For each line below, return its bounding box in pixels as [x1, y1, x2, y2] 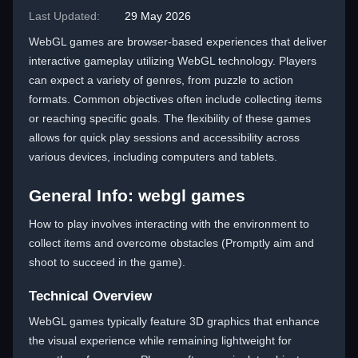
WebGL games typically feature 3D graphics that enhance [29, 315, 320, 328]
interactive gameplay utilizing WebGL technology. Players [29, 54, 316, 67]
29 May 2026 [125, 10, 191, 22]
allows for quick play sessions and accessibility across [29, 131, 300, 144]
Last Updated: [29, 10, 100, 22]
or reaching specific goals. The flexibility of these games [29, 112, 311, 125]
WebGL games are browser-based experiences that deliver [29, 35, 327, 48]
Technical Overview [29, 288, 152, 304]
